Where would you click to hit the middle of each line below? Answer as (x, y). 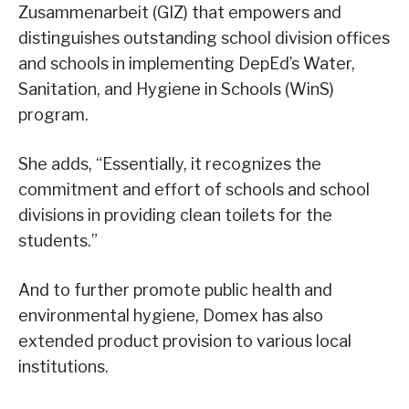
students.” (58, 240)
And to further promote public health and (175, 289)
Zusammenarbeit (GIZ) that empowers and (180, 12)
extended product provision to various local (185, 341)
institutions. (63, 366)
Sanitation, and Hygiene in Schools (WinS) (176, 89)
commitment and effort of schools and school (194, 189)
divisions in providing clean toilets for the (175, 215)
